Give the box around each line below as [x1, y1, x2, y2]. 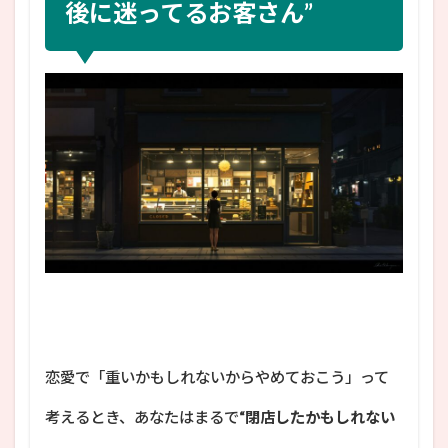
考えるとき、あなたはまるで [45, 407, 239, 426]
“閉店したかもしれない [239, 407, 395, 426]
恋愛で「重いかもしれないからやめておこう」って [45, 367, 389, 386]
